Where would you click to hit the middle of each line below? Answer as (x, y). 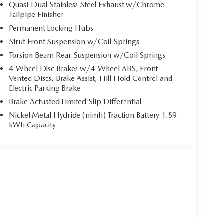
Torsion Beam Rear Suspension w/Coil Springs (87, 55)
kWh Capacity (32, 124)
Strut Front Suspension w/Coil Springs (74, 41)
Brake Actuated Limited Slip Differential (75, 101)
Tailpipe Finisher (36, 14)
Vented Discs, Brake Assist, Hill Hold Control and (91, 78)
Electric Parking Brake (45, 88)
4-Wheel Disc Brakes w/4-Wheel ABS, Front (84, 68)
